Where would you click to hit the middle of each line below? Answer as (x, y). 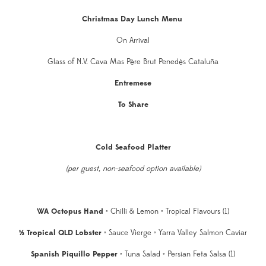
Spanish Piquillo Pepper (74, 254)
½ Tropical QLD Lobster (60, 233)
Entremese (133, 83)
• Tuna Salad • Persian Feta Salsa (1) (176, 254)
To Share (133, 105)
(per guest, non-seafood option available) (133, 169)
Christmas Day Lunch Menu (133, 19)
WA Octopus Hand (70, 212)
